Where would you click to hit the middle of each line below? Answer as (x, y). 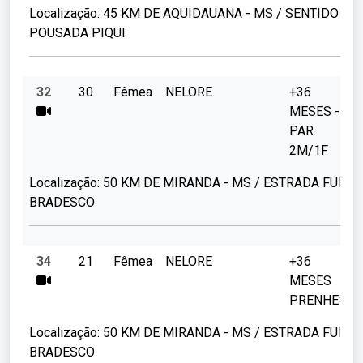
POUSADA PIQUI (77, 33)
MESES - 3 (320, 112)
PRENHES (318, 301)
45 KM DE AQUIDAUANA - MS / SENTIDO (219, 14)
